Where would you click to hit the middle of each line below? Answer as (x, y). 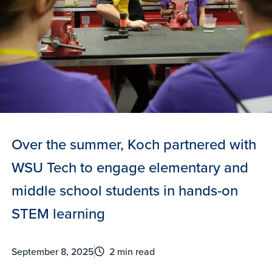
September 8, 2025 (53, 251)
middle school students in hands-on (125, 190)
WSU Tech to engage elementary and (130, 167)
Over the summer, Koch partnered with (134, 144)
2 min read (132, 251)
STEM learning (59, 213)
